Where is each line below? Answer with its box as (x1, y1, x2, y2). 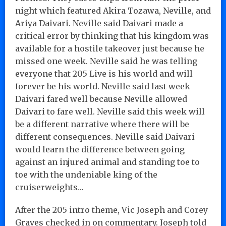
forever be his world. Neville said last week (15, 81, 190, 91)
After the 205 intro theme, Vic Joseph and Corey (15, 204, 208, 215)
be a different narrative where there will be (15, 119, 189, 129)
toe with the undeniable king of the (15, 169, 157, 180)
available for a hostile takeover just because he (15, 43, 204, 53)
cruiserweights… (15, 182, 83, 192)
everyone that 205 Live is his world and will (15, 68, 193, 79)
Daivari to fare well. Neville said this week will (15, 106, 205, 117)
